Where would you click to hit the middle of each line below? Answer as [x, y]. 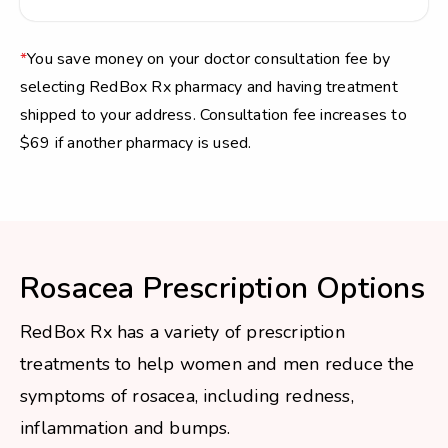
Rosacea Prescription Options [223, 288]
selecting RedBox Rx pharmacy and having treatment [209, 87]
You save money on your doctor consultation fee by [209, 59]
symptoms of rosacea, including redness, [187, 396]
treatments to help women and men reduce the [217, 364]
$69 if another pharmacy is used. [136, 143]
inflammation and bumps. [125, 428]
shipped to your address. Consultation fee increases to [213, 115]
